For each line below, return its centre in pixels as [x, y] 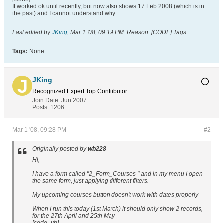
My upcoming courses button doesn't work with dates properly [115, 195]
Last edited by [32, 32]
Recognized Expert [58, 91]
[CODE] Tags [168, 32]
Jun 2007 [74, 100]
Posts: [41, 107]
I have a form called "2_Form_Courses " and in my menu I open [117, 174]
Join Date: [46, 100]
